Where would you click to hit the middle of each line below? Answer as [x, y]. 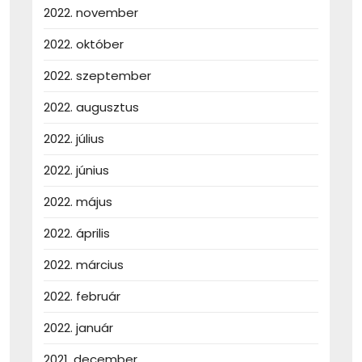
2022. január [78, 328]
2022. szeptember [97, 76]
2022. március [84, 265]
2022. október [84, 44]
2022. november [91, 13]
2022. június [76, 170]
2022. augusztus [91, 107]
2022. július [74, 139]
